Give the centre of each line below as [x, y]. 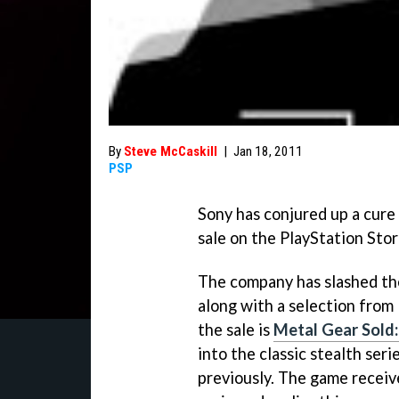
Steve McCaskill [171, 151]
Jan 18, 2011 [268, 151]
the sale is [236, 329]
